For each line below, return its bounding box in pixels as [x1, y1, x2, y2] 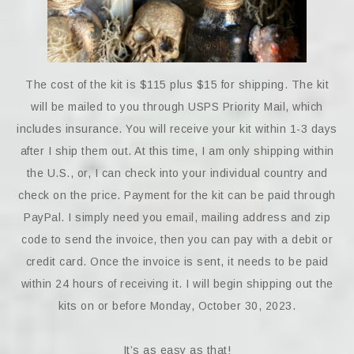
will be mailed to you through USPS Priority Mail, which [31, 100, 323, 113]
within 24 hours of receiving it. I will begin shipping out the [21, 277, 333, 290]
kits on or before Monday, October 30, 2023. [58, 299, 296, 312]
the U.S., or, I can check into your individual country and [26, 166, 328, 179]
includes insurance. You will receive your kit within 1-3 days [17, 122, 337, 135]
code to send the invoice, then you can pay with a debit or [21, 232, 333, 246]
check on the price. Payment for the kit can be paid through [18, 188, 336, 201]
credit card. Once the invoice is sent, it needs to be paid [25, 254, 329, 268]
